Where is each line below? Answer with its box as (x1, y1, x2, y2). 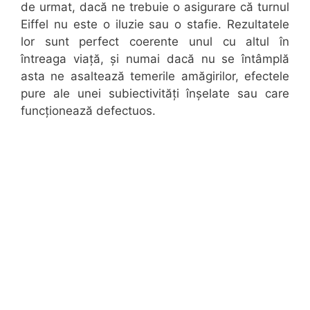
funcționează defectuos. (21, 103, 156, 118)
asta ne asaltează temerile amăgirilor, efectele (21, 69, 289, 83)
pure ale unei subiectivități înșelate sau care (21, 86, 289, 100)
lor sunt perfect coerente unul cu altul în (21, 34, 289, 48)
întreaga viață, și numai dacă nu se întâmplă (21, 51, 289, 66)
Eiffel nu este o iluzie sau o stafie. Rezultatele (21, 17, 289, 31)
